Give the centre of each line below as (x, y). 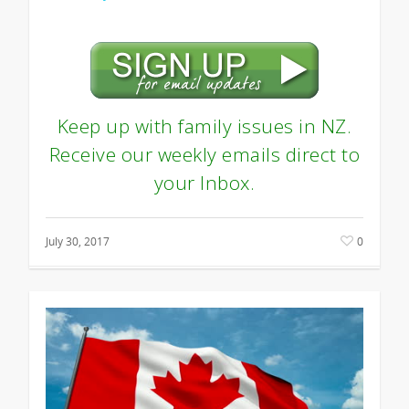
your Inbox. (204, 182)
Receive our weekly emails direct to (204, 154)
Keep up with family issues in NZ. (204, 126)
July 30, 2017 (78, 241)
